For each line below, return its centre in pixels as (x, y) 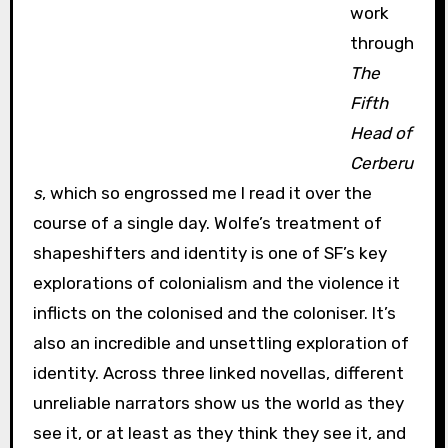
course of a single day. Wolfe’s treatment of (207, 223)
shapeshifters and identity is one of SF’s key (209, 253)
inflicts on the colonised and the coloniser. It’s (214, 313)
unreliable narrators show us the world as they (218, 403)
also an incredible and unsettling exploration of (220, 343)
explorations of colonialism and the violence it (216, 283)
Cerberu (382, 163)
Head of (381, 133)
